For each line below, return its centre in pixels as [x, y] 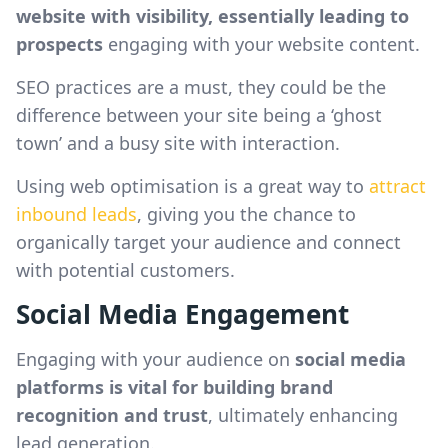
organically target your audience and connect [208, 242]
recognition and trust [112, 415]
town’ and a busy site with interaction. [178, 143]
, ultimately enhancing [303, 415]
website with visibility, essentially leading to [212, 16]
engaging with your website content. [261, 44]
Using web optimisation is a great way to [192, 186]
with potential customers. [125, 270]
